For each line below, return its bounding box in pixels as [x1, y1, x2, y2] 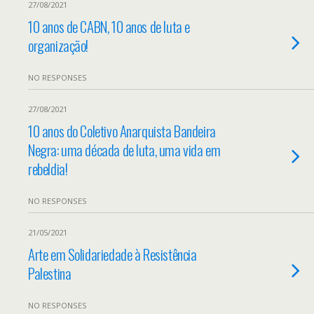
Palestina [28, 262, 71, 284]
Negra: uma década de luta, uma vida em [28, 139, 221, 161]
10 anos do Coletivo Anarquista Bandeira [28, 120, 216, 142]
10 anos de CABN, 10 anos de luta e [28, 15, 190, 37]
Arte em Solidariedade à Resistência [28, 243, 197, 265]
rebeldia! [28, 158, 68, 179]
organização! [28, 34, 89, 56]
